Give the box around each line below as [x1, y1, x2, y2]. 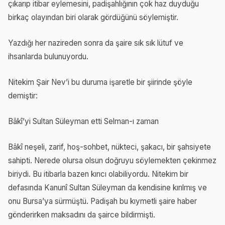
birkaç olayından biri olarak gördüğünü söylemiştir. [8, 13, 178, 23]
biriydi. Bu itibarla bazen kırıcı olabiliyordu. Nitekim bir [8, 169, 188, 179]
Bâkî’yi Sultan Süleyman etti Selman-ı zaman [8, 117, 159, 127]
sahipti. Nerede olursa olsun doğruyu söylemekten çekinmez [8, 156, 216, 166]
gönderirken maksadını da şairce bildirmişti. [8, 210, 155, 220]
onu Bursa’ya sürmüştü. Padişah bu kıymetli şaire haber [8, 196, 197, 206]
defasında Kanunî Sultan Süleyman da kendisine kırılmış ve [8, 183, 207, 193]
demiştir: [8, 91, 38, 101]
